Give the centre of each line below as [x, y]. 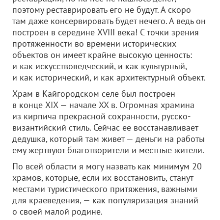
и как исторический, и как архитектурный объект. [109, 77]
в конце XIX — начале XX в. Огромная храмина [103, 105]
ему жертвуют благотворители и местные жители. [108, 150]
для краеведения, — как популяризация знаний [105, 200]
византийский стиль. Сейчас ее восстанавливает [105, 127]
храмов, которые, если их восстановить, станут [103, 178]
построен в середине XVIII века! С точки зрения [106, 32]
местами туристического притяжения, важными [105, 189]
